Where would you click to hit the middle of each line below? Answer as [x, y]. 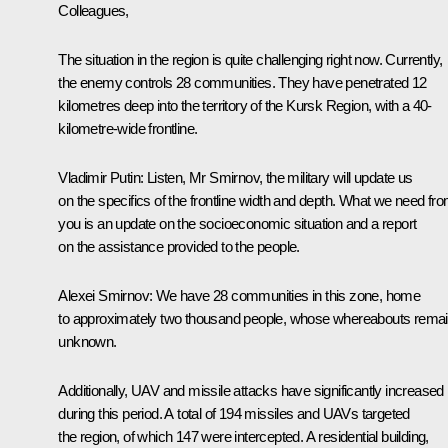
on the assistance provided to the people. [179, 247]
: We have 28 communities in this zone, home [285, 296]
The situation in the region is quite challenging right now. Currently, [250, 60]
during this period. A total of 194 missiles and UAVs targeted [234, 414]
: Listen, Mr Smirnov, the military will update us [276, 178]
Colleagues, [93, 11]
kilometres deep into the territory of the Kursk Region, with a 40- [245, 106]
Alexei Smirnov [103, 296]
